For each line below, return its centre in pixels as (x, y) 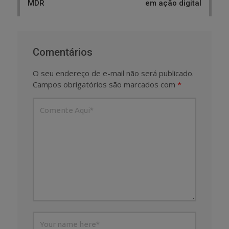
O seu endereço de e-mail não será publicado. (113, 73)
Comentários (63, 52)
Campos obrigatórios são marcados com (105, 85)
